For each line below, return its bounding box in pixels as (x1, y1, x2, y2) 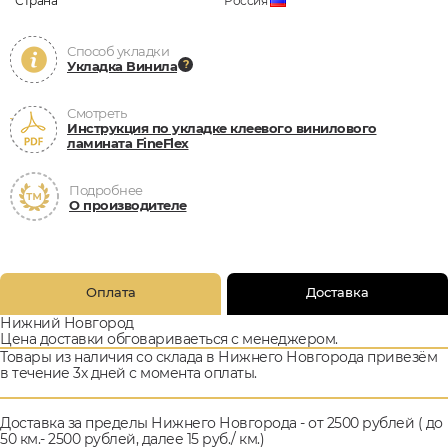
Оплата (85, 284, 136, 300)
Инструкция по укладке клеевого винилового (67, 120, 377, 136)
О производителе (69, 197, 187, 213)
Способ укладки (67, 43, 169, 59)
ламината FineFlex (67, 135, 189, 151)
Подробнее (69, 182, 143, 198)
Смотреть (67, 105, 126, 121)
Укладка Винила (67, 58, 177, 74)
